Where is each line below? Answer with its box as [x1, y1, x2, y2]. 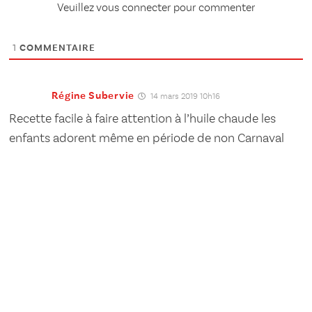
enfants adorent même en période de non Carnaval [9, 132, 285, 146]
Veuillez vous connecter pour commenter [57, 3, 255, 15]
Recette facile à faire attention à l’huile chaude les [9, 113, 276, 126]
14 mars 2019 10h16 [148, 93, 220, 102]
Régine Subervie [52, 90, 134, 101]
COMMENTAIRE [17, 43, 96, 54]
